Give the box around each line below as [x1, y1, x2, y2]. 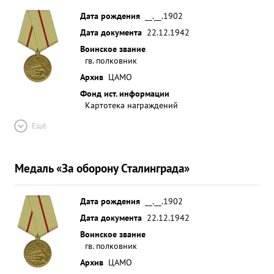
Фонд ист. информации [80, 87, 169, 99]
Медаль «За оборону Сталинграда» [15, 160, 190, 176]
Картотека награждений [85, 99, 178, 111]
